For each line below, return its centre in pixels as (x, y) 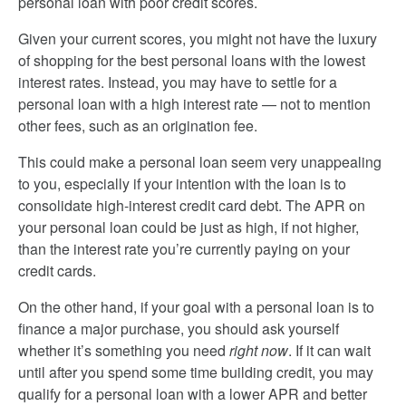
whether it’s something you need (124, 350)
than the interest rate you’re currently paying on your (184, 249)
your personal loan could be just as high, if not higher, (188, 227)
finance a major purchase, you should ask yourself (179, 329)
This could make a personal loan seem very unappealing (200, 162)
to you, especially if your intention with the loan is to (182, 184)
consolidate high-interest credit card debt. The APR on (192, 205)
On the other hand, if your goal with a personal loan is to (196, 307)
